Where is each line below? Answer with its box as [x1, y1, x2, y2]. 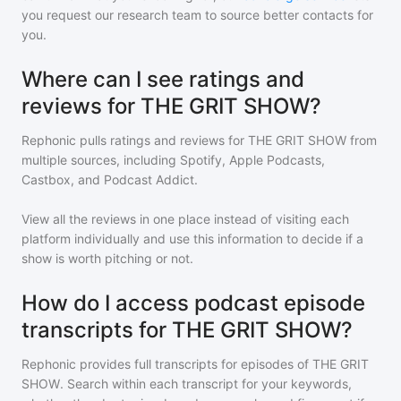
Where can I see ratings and [21, 66, 304, 92]
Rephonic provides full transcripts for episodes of [21, 356, 312, 371]
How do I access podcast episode [21, 290, 365, 316]
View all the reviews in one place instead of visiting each [21, 211, 349, 226]
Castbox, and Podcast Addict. [21, 172, 198, 187]
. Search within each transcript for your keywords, [60, 376, 352, 391]
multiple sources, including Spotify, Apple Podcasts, [21, 152, 325, 167]
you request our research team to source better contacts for [21, 7, 373, 22]
